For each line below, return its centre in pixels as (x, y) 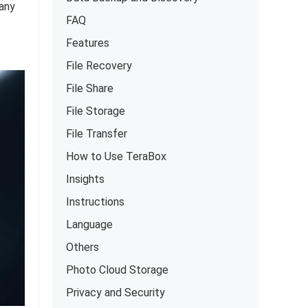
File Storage (96, 111)
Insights (85, 179)
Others (82, 247)
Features (88, 43)
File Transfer (97, 134)
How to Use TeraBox (116, 156)
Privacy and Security (115, 293)
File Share (90, 88)
